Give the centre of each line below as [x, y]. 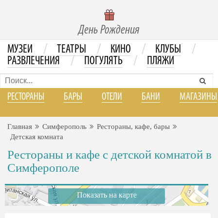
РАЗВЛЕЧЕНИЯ [34, 61]
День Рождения [109, 30]
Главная [20, 127]
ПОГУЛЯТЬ [103, 61]
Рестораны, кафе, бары [133, 127]
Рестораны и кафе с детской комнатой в [109, 154]
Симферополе [43, 168]
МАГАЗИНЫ [198, 97]
